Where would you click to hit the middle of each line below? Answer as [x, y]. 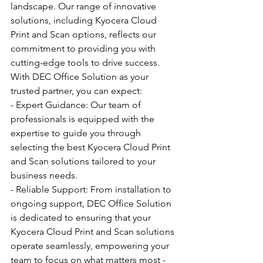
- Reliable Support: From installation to [92, 189]
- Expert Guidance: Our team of [77, 105]
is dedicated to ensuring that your [82, 218]
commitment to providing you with [84, 48]
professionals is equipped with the [84, 119]
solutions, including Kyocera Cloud [85, 20]
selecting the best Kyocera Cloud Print [92, 147]
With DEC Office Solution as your [81, 77]
